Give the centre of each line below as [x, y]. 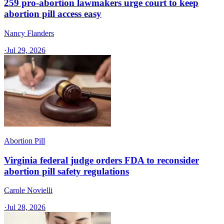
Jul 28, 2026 [26, 207]
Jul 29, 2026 [26, 50]
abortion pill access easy [53, 14]
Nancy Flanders [29, 33]
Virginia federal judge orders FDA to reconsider [101, 160]
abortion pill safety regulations [66, 171]
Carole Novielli [28, 190]
